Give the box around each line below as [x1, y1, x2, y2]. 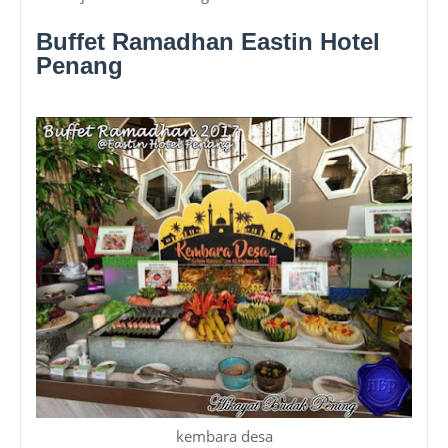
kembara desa [175, 425, 273, 446]
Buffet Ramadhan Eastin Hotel [36, 27, 380, 55]
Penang [36, 51, 123, 79]
